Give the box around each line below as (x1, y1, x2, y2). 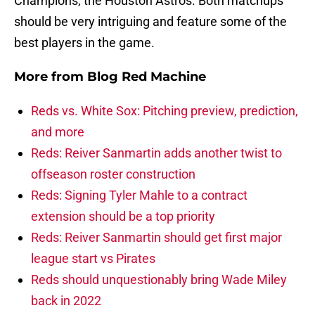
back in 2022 (31, 293, 101, 309)
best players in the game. (14, 35, 155, 51)
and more (31, 124, 84, 140)
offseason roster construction (31, 167, 195, 182)
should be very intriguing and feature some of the (14, 14, 287, 30)
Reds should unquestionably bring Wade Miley (31, 272, 287, 288)
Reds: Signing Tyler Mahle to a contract (31, 188, 247, 203)
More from (14, 69, 87, 85)
